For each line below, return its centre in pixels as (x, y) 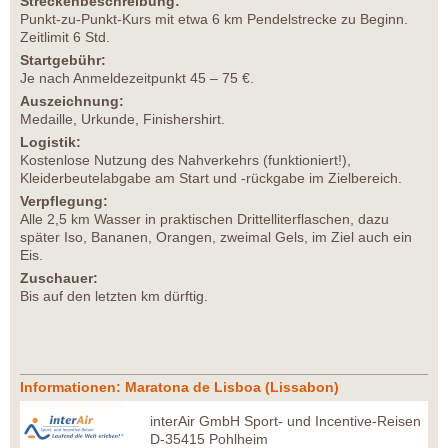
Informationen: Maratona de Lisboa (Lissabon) (179, 387)
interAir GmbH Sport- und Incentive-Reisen (285, 421)
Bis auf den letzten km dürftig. (114, 296)
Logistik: (50, 142)
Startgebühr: (63, 60)
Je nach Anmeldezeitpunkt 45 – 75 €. (137, 78)
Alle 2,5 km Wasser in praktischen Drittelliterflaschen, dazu (204, 219)
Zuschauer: (59, 278)
